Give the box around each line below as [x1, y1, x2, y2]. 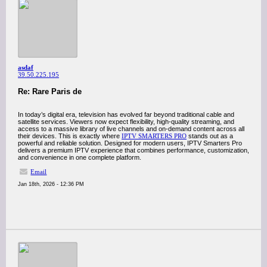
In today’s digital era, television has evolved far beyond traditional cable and [18, 111, 234, 118]
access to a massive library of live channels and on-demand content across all [18, 125, 244, 132]
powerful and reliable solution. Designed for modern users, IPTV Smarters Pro [18, 139, 242, 147]
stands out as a [187, 132, 233, 139]
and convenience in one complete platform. [18, 154, 141, 161]
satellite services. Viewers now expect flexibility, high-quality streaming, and [18, 118, 234, 125]
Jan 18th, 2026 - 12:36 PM [18, 181, 84, 187]
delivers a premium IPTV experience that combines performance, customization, [18, 147, 249, 154]
